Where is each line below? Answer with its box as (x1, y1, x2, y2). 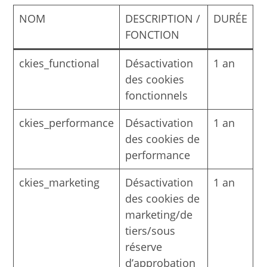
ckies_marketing (19, 175, 100, 190)
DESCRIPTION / (125, 11, 201, 26)
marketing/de (125, 207, 193, 222)
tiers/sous (125, 223, 176, 238)
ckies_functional (19, 55, 100, 70)
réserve (125, 239, 163, 254)
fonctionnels (125, 88, 188, 103)
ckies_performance (19, 115, 114, 130)
